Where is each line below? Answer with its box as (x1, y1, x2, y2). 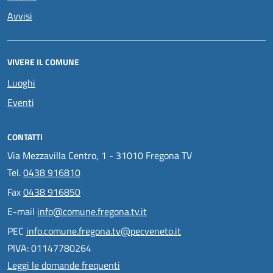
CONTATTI (7, 130, 43, 143)
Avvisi (7, 8, 32, 23)
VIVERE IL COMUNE (7, 55, 79, 68)
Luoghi (7, 75, 35, 90)
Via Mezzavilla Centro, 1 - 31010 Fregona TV (7, 147, 192, 163)
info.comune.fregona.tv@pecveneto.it (26, 223, 181, 238)
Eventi (7, 94, 34, 110)
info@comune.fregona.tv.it (37, 204, 147, 219)
